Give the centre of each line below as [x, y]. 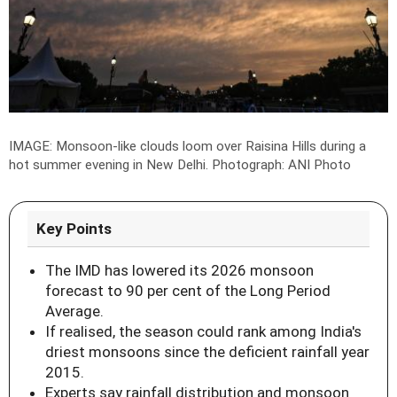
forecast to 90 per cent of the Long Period [188, 291]
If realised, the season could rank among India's [203, 332]
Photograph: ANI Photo [281, 165]
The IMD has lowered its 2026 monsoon [179, 271]
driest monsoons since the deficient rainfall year [207, 352]
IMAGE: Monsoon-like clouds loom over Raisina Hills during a [187, 147]
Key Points [74, 229]
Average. [74, 311]
